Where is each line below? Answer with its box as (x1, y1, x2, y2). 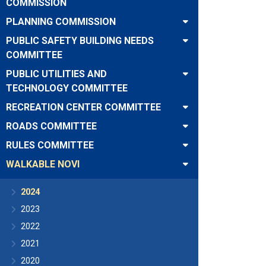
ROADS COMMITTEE (6, 121, 97, 132)
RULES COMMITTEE (6, 140, 94, 151)
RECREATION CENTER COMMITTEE (6, 102, 161, 113)
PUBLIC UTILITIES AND (6, 68, 107, 80)
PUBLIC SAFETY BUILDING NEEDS (6, 35, 154, 46)
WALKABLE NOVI (6, 159, 80, 170)
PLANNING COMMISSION (6, 16, 116, 27)
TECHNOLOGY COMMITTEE (6, 83, 128, 94)
